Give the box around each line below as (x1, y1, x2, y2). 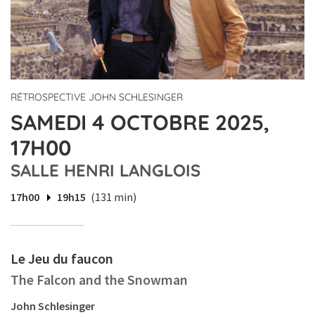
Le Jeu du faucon (11, 250, 113, 268)
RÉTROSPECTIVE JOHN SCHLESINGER (11, 91, 183, 104)
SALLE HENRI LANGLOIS (11, 160, 200, 181)
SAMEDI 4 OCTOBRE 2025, (11, 109, 269, 136)
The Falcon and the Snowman (11, 271, 188, 289)
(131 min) (91, 190, 136, 205)
